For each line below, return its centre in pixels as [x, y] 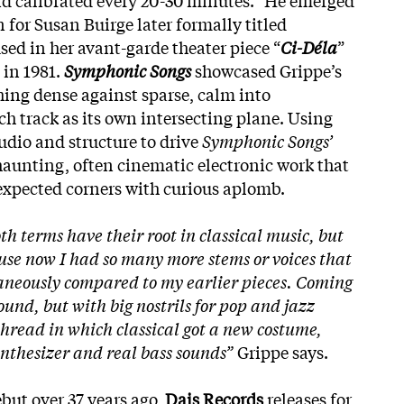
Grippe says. [281, 351]
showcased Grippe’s [268, 70]
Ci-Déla [309, 46]
